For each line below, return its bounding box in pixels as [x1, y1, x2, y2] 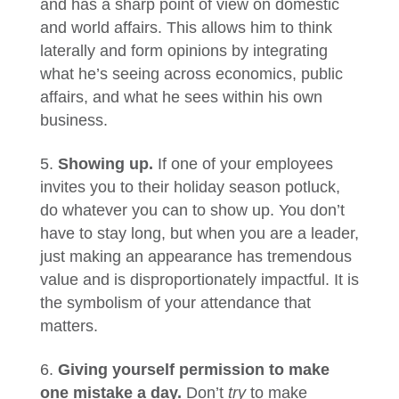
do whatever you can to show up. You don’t [39, 201, 345, 219]
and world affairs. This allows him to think [39, 19, 332, 37]
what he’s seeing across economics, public [39, 65, 343, 83]
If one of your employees [157, 155, 333, 173]
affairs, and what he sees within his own [39, 88, 322, 106]
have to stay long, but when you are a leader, [39, 224, 359, 242]
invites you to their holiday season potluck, [39, 178, 340, 196]
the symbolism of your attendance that [39, 294, 311, 312]
